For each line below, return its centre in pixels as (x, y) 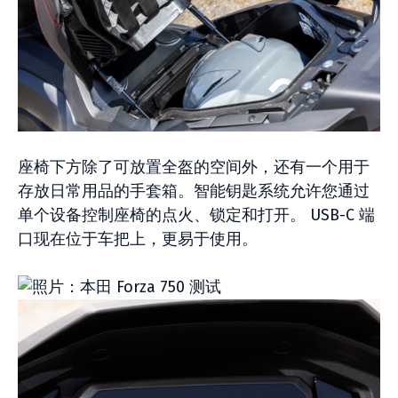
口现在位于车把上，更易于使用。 (138, 239)
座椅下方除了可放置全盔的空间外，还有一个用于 (194, 167)
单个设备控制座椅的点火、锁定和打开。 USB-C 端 (196, 215)
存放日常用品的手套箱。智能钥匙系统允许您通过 (194, 191)
